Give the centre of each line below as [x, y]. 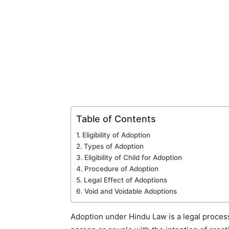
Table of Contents [116, 119]
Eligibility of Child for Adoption [133, 157]
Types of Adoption [113, 146]
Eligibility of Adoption [116, 135]
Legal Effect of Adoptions [125, 180]
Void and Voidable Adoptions [130, 191]
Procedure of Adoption [121, 169]
